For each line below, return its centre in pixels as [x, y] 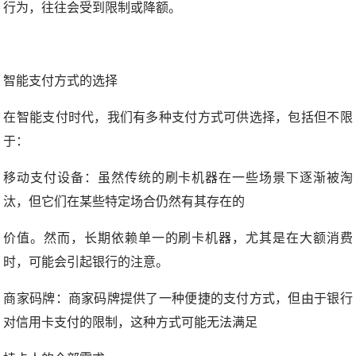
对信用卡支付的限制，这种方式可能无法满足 [131, 323]
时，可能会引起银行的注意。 [86, 262]
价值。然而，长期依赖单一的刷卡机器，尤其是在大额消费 [178, 238]
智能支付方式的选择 [61, 81]
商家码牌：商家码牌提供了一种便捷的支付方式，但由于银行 [178, 299]
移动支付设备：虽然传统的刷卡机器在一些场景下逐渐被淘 [178, 178]
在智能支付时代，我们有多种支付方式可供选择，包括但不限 [178, 118]
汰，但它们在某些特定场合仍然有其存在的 [124, 202]
